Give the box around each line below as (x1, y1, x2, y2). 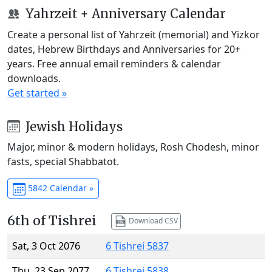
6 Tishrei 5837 (106, 239, 169, 253)
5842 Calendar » (25, 182, 93, 194)
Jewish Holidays (22, 118, 123, 134)
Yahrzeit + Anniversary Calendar (22, 5, 225, 21)
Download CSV (126, 215, 178, 226)
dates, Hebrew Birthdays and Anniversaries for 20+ (7, 42, 240, 56)
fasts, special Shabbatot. (7, 155, 119, 169)
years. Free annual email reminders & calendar (7, 56, 221, 70)
